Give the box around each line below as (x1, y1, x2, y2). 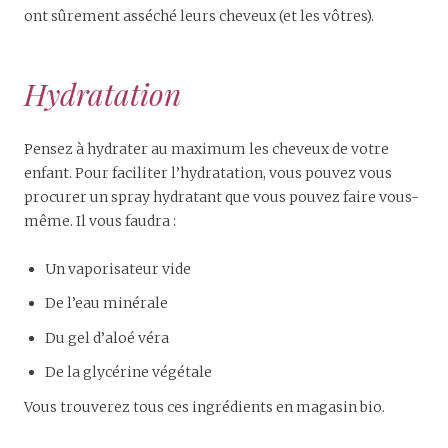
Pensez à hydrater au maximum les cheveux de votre (24, 139, 389, 158)
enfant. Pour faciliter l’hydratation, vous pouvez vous (24, 163, 392, 182)
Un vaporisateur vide (45, 259, 191, 278)
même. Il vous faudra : (24, 211, 176, 230)
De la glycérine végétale (45, 363, 212, 382)
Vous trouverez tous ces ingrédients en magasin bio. (24, 397, 385, 416)
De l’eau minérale (45, 294, 168, 313)
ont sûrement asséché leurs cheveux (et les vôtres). (24, 6, 374, 25)
